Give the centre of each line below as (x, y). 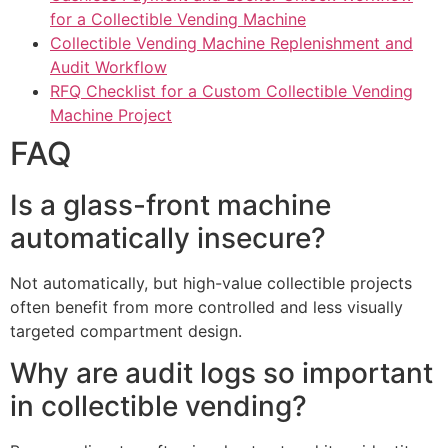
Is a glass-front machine (170, 204)
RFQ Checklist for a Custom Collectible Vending (231, 90)
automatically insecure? (168, 237)
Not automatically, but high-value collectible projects (211, 282)
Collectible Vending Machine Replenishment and (231, 42)
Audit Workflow (108, 66)
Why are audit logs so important (221, 373)
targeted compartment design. (126, 330)
